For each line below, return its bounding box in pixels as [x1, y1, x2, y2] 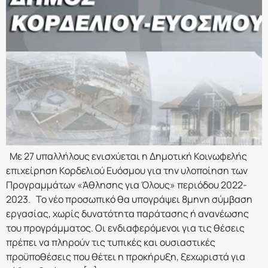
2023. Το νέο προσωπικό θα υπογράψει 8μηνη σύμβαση [6, 193, 252, 206]
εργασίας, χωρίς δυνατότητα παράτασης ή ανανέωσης [6, 207, 249, 221]
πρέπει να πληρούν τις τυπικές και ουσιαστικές [6, 236, 215, 249]
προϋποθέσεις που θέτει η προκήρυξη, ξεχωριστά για [6, 250, 245, 264]
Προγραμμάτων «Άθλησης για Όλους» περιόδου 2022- [6, 178, 247, 192]
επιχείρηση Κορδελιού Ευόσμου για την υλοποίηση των [6, 164, 248, 178]
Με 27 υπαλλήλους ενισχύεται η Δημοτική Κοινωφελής [6, 150, 247, 163]
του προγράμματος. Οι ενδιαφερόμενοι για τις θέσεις [6, 221, 245, 235]
